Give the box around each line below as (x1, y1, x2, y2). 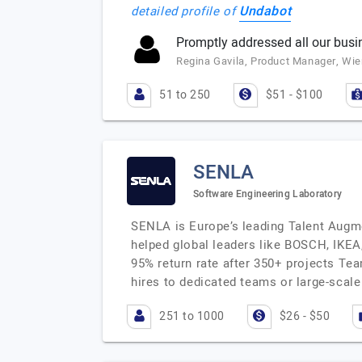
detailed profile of (131, 2, 239, 20)
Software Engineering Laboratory (193, 186, 343, 201)
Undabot (239, 2, 292, 21)
